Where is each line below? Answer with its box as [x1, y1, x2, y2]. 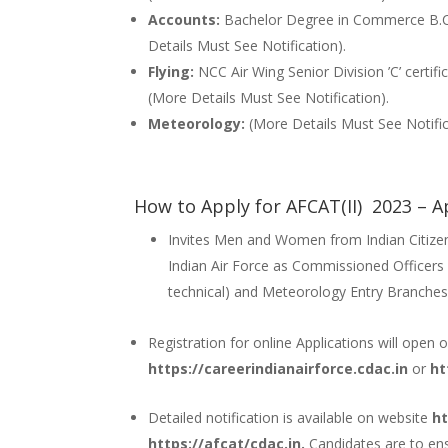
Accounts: [148, 10, 225, 30]
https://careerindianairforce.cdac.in [148, 359, 409, 379]
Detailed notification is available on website [148, 408, 433, 428]
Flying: [148, 62, 199, 82]
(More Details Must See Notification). [148, 88, 390, 108]
